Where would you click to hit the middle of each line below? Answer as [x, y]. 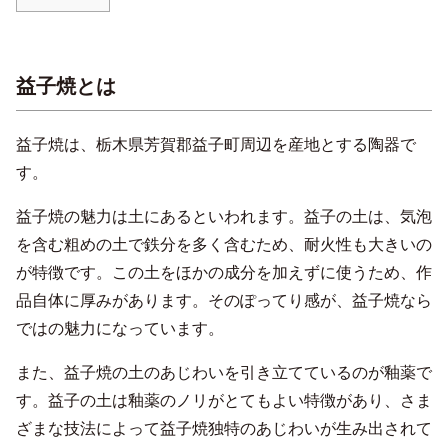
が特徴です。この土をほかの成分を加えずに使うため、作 [224, 272]
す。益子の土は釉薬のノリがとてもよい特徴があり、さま [224, 400]
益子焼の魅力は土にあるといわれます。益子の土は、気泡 [224, 216]
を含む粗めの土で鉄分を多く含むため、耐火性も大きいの [224, 244]
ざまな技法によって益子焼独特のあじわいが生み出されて [224, 428]
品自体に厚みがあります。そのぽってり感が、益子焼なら [224, 300]
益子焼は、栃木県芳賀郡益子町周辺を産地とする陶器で [216, 144]
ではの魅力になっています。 [120, 328]
